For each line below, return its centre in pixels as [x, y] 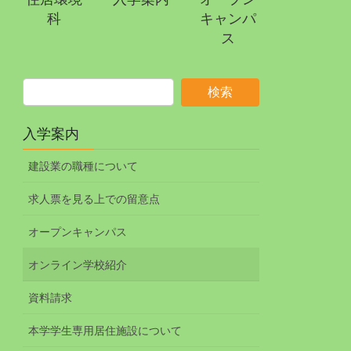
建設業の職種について [83, 166]
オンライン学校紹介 [78, 264]
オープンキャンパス [78, 232]
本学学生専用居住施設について [105, 330]
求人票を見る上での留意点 [94, 199]
